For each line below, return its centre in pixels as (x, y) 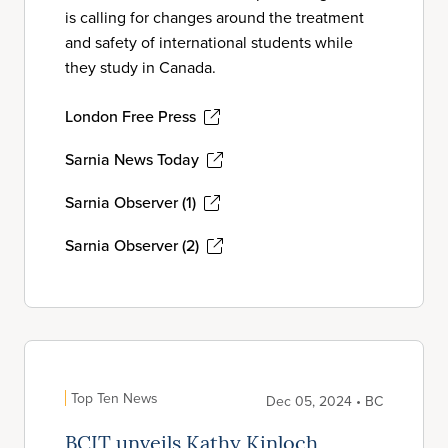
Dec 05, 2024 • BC (324, 401)
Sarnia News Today (132, 159)
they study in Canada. (140, 67)
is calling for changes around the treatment (214, 17)
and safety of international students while (209, 42)
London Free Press (130, 116)
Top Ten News (114, 398)
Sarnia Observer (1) (130, 202)
